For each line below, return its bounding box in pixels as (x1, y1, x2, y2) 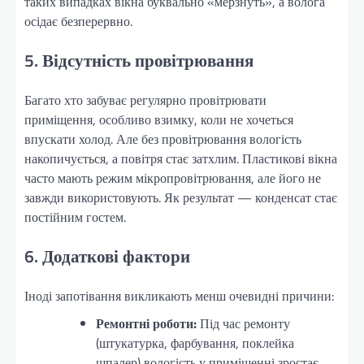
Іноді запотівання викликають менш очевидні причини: (24, 285, 334, 305)
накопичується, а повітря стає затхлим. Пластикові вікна (24, 148, 337, 168)
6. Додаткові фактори (24, 242, 190, 269)
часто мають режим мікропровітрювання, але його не (24, 167, 321, 188)
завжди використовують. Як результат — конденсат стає (24, 187, 337, 207)
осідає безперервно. (24, 11, 132, 32)
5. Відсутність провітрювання (24, 47, 253, 74)
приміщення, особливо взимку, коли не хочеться (24, 109, 293, 129)
